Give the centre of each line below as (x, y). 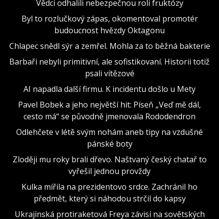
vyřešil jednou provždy (109, 171)
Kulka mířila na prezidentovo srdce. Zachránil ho (109, 186)
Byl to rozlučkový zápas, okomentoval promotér (109, 18)
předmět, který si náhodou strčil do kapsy (109, 198)
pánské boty (109, 143)
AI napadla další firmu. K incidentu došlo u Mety (109, 89)
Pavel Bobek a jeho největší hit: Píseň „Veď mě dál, (109, 104)
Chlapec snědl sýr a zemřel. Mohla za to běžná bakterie (109, 46)
